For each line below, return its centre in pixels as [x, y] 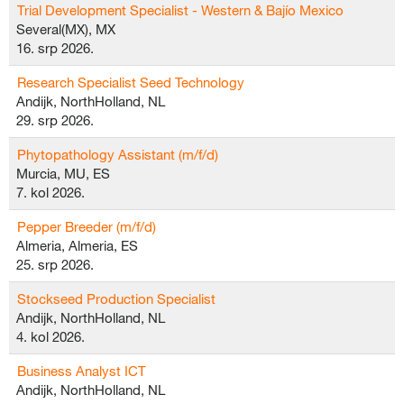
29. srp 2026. [55, 120]
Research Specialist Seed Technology [131, 82]
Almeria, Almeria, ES [77, 245]
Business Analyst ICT [82, 371]
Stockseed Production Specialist [116, 298]
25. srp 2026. [55, 264]
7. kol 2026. [50, 192]
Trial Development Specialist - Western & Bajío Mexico [180, 10]
